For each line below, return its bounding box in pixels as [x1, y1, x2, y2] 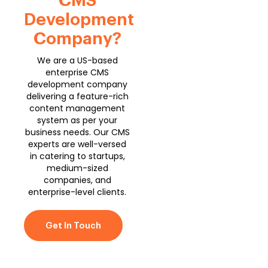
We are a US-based [36, 54, 118, 66]
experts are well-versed [28, 138, 127, 150]
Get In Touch [45, 221, 101, 230]
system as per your [37, 114, 118, 126]
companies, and [43, 173, 111, 186]
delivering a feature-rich [26, 90, 129, 102]
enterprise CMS [45, 66, 109, 78]
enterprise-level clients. [28, 185, 127, 198]
